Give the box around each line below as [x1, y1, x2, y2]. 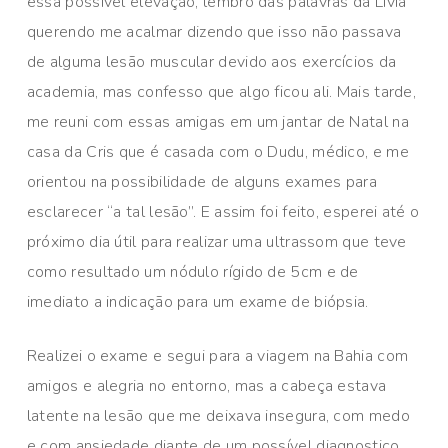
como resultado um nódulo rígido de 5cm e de [26, 261, 359, 284]
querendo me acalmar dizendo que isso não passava [26, 21, 402, 44]
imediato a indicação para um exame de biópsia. [26, 291, 369, 314]
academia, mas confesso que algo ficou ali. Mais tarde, [26, 81, 417, 104]
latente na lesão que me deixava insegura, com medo [26, 405, 410, 428]
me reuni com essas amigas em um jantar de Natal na [26, 111, 409, 134]
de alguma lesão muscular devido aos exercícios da [26, 51, 397, 74]
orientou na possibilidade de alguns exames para [26, 171, 377, 194]
